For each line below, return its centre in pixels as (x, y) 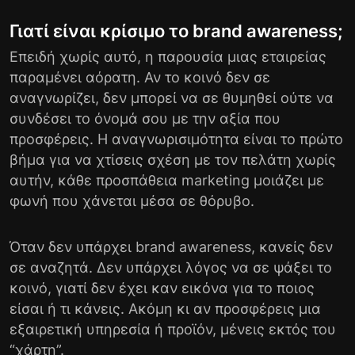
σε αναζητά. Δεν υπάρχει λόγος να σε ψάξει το (171, 267)
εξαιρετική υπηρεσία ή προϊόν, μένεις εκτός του (173, 329)
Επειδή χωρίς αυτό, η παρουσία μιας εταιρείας (168, 56)
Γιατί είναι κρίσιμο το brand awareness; (176, 31)
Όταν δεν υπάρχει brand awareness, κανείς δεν (171, 246)
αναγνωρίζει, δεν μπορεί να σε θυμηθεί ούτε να (172, 97)
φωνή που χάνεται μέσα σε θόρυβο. (132, 200)
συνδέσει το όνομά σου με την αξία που (145, 118)
